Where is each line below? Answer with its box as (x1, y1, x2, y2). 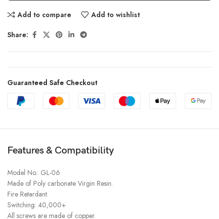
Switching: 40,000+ (7, 200, 66, 210)
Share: (7, 30, 28, 40)
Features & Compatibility (7, 145, 114, 157)
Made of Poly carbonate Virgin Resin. (7, 178, 113, 189)
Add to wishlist (91, 9, 140, 20)
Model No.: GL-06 (7, 168, 60, 178)
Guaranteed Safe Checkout (7, 77, 97, 88)
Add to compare (17, 9, 71, 20)
